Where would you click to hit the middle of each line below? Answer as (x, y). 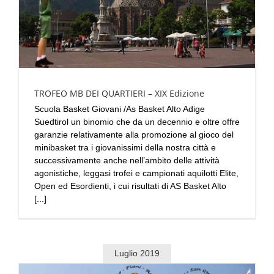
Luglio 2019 (137, 253)
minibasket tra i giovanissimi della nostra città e (125, 147)
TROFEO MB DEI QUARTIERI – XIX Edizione (119, 93)
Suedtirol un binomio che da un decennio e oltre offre (137, 121)
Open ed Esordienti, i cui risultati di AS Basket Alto (130, 186)
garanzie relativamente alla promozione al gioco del (134, 134)
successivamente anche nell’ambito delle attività (127, 160)
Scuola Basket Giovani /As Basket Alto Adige (120, 109)
